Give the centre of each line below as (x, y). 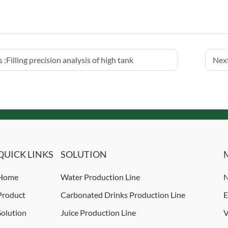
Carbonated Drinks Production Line (123, 195)
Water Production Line (100, 177)
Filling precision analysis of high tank (70, 60)
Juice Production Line (98, 212)
